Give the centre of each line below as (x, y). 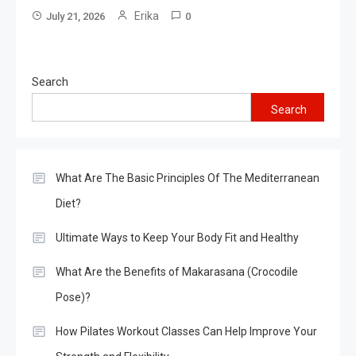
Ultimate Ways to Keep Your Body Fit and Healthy (177, 237)
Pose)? (73, 297)
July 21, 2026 (76, 16)
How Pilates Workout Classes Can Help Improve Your (186, 331)
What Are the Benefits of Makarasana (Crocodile (177, 271)
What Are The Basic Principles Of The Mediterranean (188, 178)
